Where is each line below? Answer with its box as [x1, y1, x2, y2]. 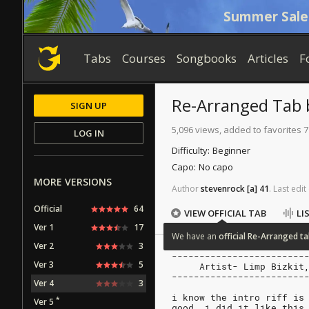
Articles [248, 50, 289, 66]
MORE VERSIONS [34, 175, 112, 188]
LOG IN [73, 127, 104, 139]
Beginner [212, 144, 250, 157]
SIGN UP [70, 99, 107, 112]
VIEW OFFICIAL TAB [184, 207, 266, 219]
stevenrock [201, 183, 245, 195]
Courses [122, 50, 166, 66]
